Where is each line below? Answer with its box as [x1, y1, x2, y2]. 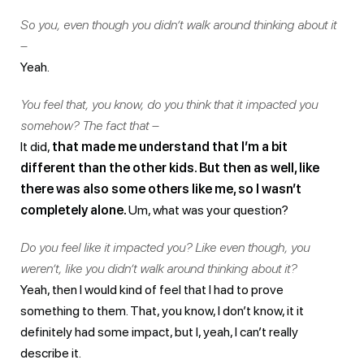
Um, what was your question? [128, 201, 288, 218]
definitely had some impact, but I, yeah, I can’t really [20, 323, 298, 340]
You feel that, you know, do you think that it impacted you [20, 96, 318, 112]
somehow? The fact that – [20, 117, 158, 133]
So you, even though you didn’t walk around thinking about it [20, 16, 336, 32]
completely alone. [20, 201, 128, 218]
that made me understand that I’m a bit [52, 138, 288, 154]
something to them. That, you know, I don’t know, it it [20, 302, 304, 318]
